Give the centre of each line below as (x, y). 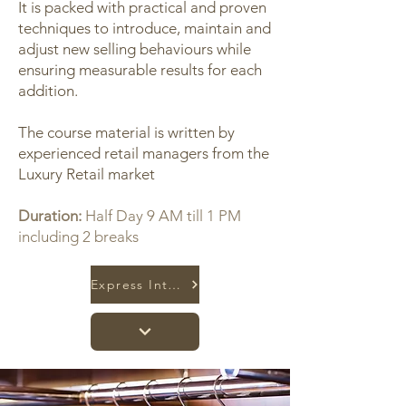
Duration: (52, 216)
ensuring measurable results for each (140, 70)
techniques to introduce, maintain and (145, 28)
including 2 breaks (78, 237)
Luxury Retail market (87, 174)
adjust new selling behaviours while (135, 49)
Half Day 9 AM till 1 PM (163, 216)
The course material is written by (126, 132)
